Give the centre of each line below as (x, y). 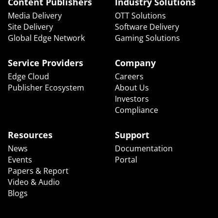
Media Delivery (35, 16)
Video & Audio (34, 182)
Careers (129, 77)
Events (20, 160)
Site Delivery (30, 27)
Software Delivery (147, 27)
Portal (126, 160)
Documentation (144, 149)
